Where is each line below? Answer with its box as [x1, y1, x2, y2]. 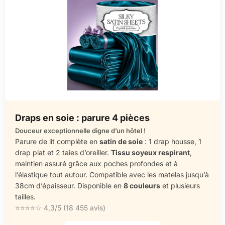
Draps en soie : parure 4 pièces [15, 113, 150, 124]
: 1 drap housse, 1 [143, 137, 201, 146]
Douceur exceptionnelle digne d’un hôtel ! [15, 126, 146, 135]
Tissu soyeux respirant [111, 148, 190, 157]
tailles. [15, 192, 36, 201]
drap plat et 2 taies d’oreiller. [15, 148, 111, 157]
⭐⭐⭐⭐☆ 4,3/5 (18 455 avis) [15, 203, 105, 212]
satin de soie [99, 137, 143, 146]
